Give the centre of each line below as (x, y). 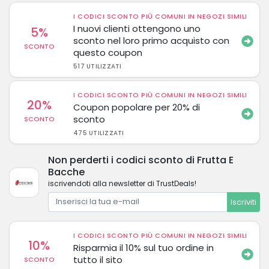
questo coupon (108, 52)
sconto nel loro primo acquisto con (152, 40)
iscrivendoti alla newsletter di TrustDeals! (122, 183)
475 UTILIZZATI (99, 133)
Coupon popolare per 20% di (137, 107)
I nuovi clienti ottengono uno (137, 28)
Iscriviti (243, 202)
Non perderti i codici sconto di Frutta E (141, 160)
